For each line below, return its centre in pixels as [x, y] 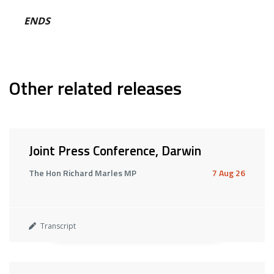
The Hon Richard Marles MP [83, 173]
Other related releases [95, 88]
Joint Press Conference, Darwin [115, 150]
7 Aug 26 [229, 173]
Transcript [57, 226]
